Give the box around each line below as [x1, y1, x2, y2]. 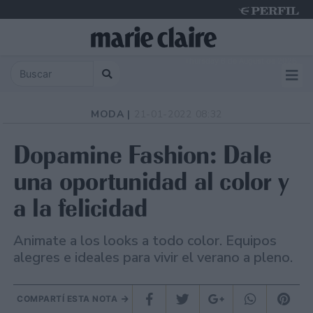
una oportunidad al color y [13, 166, 289, 198]
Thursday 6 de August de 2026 [184, 56, 297, 66]
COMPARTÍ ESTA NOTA [17, 293, 120, 305]
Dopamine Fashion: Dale [13, 139, 272, 171]
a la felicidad [13, 192, 148, 224]
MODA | [90, 108, 134, 122]
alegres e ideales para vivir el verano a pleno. [13, 248, 293, 268]
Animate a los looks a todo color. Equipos [13, 231, 277, 251]
